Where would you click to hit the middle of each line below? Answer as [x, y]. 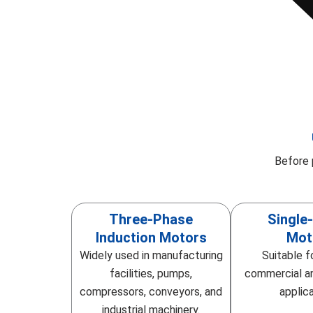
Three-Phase [151, 219]
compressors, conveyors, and [151, 291]
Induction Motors [151, 237]
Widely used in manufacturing [151, 255]
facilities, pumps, [151, 273]
